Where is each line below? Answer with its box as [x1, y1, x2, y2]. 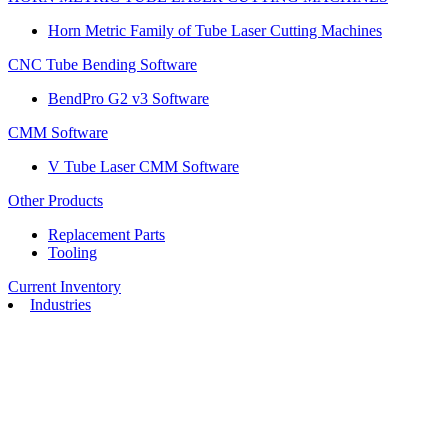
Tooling [48, 244, 97, 261]
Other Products [8, 192, 103, 209]
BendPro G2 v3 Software [48, 90, 209, 107]
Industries [30, 296, 91, 313]
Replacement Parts [48, 226, 165, 243]
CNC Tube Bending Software [8, 56, 197, 73]
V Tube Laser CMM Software [48, 158, 239, 175]
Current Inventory [8, 278, 121, 295]
